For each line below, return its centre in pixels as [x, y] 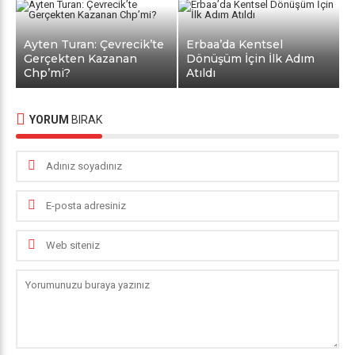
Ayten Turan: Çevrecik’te [94, 44]
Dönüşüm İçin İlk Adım [251, 58]
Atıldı [201, 73]
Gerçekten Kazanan [80, 58]
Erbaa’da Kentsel [235, 44]
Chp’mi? [47, 73]
